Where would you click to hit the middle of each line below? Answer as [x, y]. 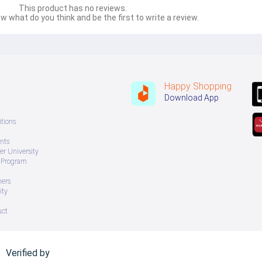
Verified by [28, 253]
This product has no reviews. [73, 8]
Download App [192, 98]
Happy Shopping [198, 87]
